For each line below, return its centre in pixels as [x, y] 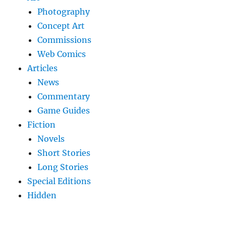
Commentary [64, 97]
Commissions [65, 40]
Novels [51, 139]
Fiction [42, 125]
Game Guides [64, 111]
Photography [64, 12]
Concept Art [61, 26]
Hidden [42, 195]
